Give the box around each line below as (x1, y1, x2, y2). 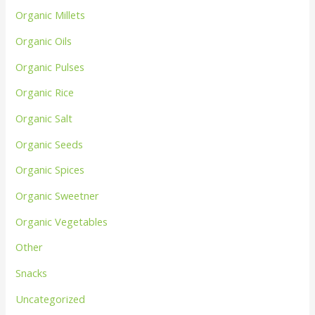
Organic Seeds (15, 136, 84, 151)
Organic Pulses (15, 59, 85, 74)
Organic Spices (15, 162, 85, 177)
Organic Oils (15, 34, 72, 49)
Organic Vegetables (15, 214, 108, 229)
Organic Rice (15, 85, 75, 100)
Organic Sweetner (15, 188, 100, 202)
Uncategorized (15, 291, 86, 306)
